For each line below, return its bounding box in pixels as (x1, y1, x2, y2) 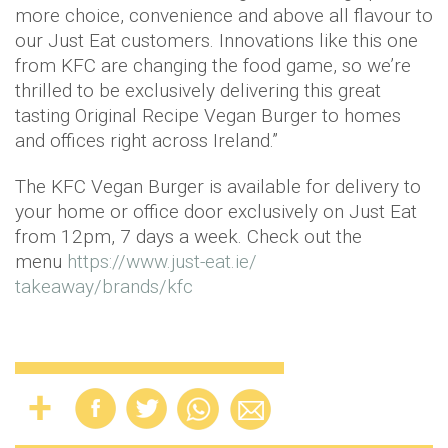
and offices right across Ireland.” (15, 129, 278, 153)
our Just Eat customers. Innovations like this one (15, 29, 418, 53)
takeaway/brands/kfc (15, 275, 193, 299)
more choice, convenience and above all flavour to (15, 4, 433, 28)
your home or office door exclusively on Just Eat (15, 200, 417, 224)
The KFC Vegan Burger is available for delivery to (15, 175, 421, 199)
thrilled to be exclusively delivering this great (15, 79, 381, 103)
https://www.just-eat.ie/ (67, 250, 257, 274)
